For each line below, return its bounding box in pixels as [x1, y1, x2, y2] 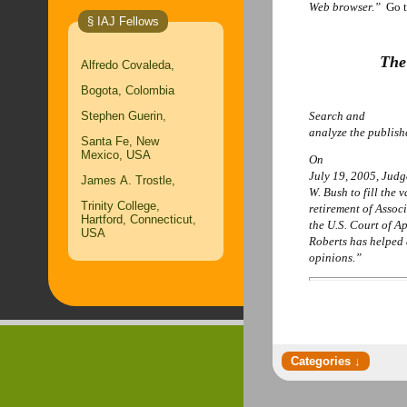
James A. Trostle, [81, 174, 175, 187]
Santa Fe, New [81, 134, 159, 148]
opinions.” [309, 251, 362, 264]
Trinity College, [81, 199, 160, 213]
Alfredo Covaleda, [81, 58, 174, 72]
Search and [309, 109, 365, 123]
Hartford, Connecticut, [81, 213, 196, 226]
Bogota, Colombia [81, 84, 174, 97]
